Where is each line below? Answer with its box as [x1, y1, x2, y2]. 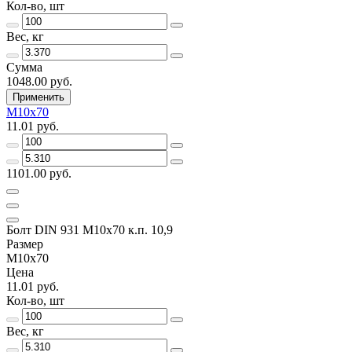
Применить [13, 90, 64, 103]
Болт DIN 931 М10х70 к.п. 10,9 [6, 222, 173, 236]
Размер [6, 236, 43, 251]
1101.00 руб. [6, 166, 71, 180]
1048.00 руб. [6, 74, 72, 88]
